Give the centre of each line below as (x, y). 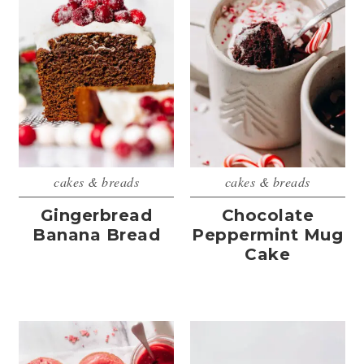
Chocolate (268, 215)
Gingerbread (96, 215)
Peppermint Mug (268, 234)
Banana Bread (97, 234)
